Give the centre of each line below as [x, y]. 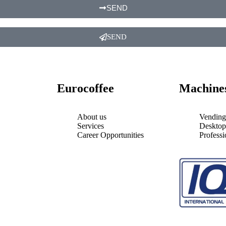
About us [92, 117]
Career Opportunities [110, 135]
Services [90, 126]
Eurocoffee [85, 88]
